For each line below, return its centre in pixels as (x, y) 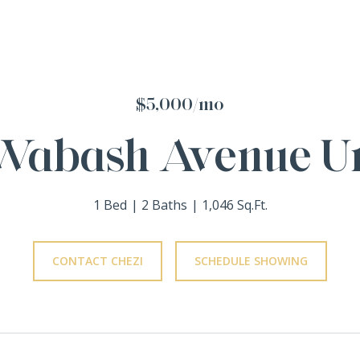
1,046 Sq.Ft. (234, 205)
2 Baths (164, 205)
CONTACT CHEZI (98, 261)
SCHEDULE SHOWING (251, 261)
